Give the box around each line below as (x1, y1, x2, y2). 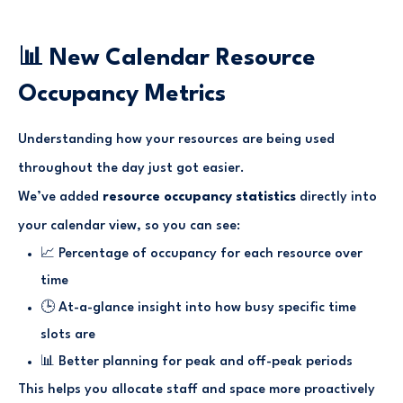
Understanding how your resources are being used (18, 132, 335, 147)
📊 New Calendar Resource (18, 46, 316, 70)
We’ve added (18, 190, 103, 204)
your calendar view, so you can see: (18, 219, 240, 233)
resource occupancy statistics (103, 190, 296, 204)
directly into (296, 190, 377, 204)
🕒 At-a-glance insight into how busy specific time (40, 300, 356, 315)
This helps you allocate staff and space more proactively (18, 382, 375, 397)
